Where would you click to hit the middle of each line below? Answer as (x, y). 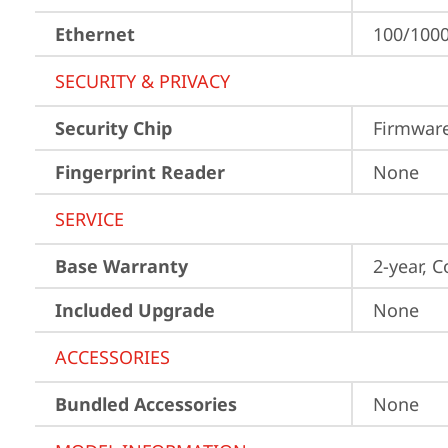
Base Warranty (121, 266)
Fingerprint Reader (140, 172)
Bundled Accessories (146, 404)
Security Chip (113, 128)
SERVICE (89, 219)
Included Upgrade (135, 310)
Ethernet (95, 34)
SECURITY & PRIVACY (142, 81)
